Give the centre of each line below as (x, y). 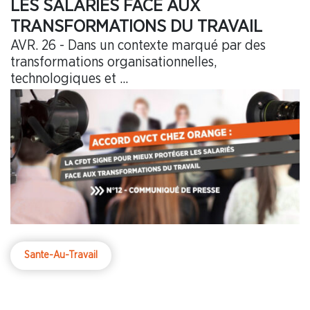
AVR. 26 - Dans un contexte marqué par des (138, 45)
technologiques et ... (69, 79)
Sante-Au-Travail (61, 256)
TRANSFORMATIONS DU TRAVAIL (136, 26)
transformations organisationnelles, (113, 62)
